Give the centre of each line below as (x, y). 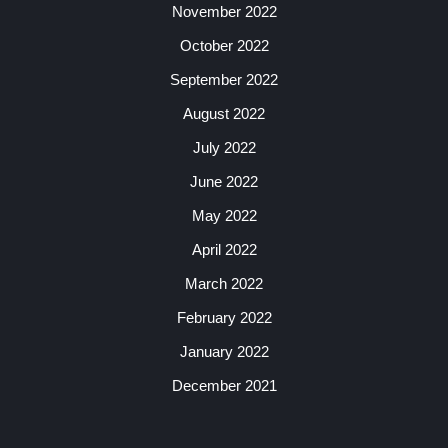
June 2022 (224, 181)
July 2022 (224, 147)
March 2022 (224, 283)
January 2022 (224, 351)
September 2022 (224, 79)
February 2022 (224, 317)
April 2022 (224, 249)
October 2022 (224, 45)
